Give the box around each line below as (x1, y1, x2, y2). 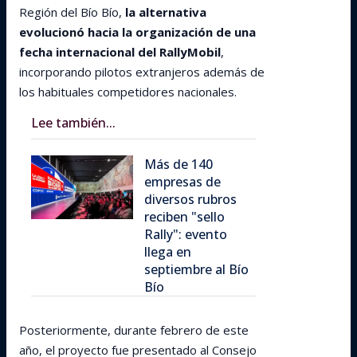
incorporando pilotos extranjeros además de (19, 64, 265, 80)
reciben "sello (144, 208, 225, 226)
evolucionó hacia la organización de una (19, 24, 256, 40)
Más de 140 (144, 155, 213, 173)
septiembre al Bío (144, 261, 249, 278)
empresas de (144, 173, 221, 190)
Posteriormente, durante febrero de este (19, 322, 249, 338)
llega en (144, 243, 191, 261)
